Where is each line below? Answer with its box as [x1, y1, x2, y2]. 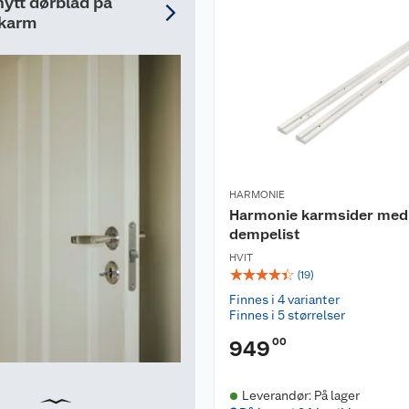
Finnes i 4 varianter [229, 292, 340, 307]
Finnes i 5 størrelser [229, 308, 345, 322]
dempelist [229, 225, 300, 243]
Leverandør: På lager [241, 388, 360, 403]
